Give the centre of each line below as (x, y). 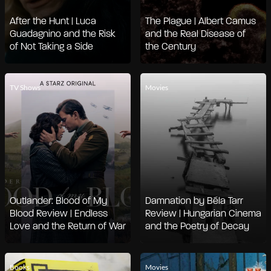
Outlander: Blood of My (58, 201)
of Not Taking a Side (51, 47)
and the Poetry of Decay (197, 227)
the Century (171, 47)
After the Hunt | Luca (53, 21)
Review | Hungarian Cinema (203, 214)
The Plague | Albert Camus (201, 21)
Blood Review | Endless (59, 214)
